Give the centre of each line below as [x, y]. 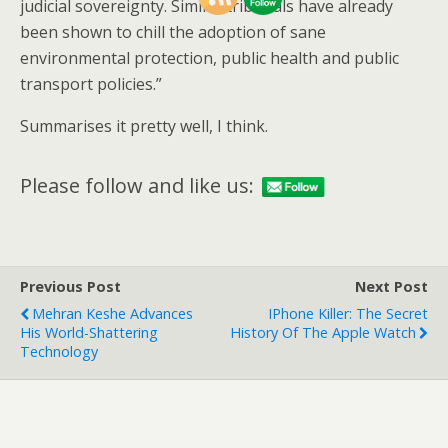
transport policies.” [91, 84]
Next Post [391, 286]
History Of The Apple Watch [323, 332]
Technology [59, 351]
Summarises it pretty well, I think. [144, 126]
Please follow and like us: [137, 185]
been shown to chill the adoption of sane [173, 32]
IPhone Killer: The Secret [348, 313]
